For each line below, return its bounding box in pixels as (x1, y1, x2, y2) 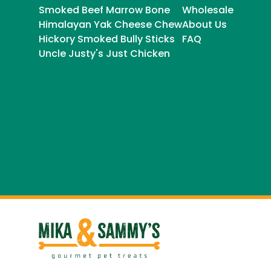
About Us (182, 18, 227, 32)
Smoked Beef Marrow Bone (39, 3, 170, 18)
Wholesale (182, 3, 233, 18)
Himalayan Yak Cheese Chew (39, 18, 182, 32)
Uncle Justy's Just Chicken (39, 47, 170, 61)
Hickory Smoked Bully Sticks (39, 32, 175, 47)
